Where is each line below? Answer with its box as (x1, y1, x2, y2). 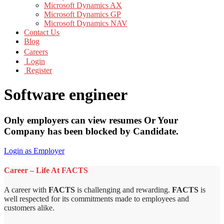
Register (24, 66, 52, 74)
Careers (24, 47, 48, 56)
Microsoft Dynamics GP (44, 10, 121, 18)
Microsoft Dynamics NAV (44, 19, 127, 27)
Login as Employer (4, 146, 64, 155)
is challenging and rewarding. (75, 185, 172, 194)
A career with (4, 185, 48, 194)
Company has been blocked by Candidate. (4, 125, 178, 136)
